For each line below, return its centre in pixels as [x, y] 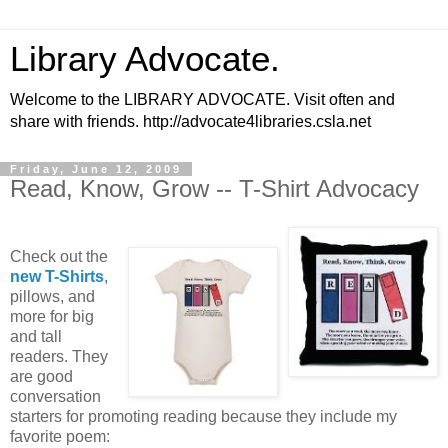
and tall [36, 336]
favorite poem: [60, 436]
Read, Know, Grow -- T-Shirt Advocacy [214, 188]
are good [41, 376]
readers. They [59, 356]
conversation [55, 396]
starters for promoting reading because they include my [203, 416]
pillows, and [52, 296]
